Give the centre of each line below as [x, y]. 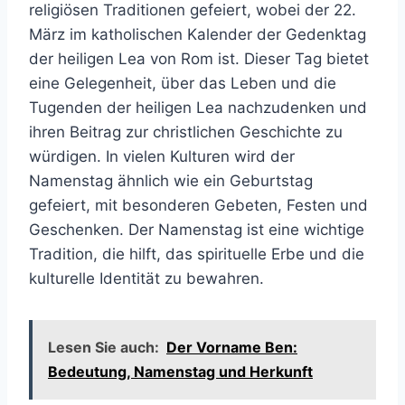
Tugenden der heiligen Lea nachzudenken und [198, 108]
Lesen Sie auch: [104, 347]
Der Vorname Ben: [232, 347]
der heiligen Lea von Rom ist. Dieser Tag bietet [199, 59]
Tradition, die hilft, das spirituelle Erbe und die [197, 254]
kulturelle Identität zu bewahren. [146, 278]
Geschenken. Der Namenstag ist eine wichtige [197, 230]
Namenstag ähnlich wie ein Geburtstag [171, 181]
